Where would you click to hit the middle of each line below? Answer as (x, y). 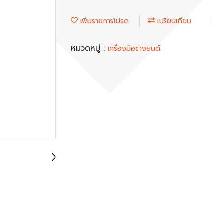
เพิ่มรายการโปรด (103, 21)
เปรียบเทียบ (173, 21)
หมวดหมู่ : (89, 48)
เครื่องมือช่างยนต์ (134, 48)
